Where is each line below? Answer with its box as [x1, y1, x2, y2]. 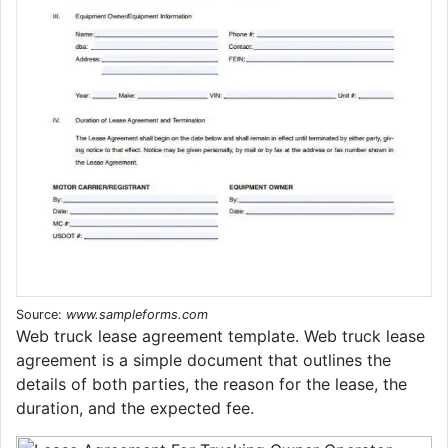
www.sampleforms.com [66, 307, 208, 323]
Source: [16, 307, 66, 323]
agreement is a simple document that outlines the [16, 350, 391, 371]
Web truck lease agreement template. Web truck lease [16, 326, 425, 347]
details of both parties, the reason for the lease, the [16, 374, 407, 395]
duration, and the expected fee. [16, 398, 254, 419]
